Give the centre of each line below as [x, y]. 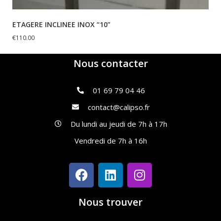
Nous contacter [110, 63]
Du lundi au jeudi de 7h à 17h [119, 124]
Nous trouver [110, 202]
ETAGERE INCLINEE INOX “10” [61, 25]
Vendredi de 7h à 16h [110, 140]
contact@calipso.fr [119, 107]
